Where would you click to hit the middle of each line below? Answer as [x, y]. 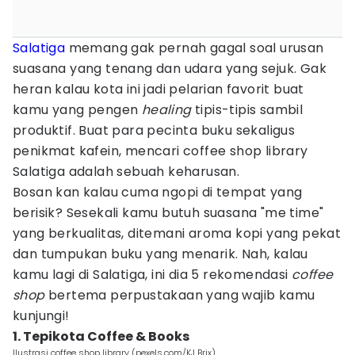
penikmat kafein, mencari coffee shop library [160, 151]
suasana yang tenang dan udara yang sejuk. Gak [170, 69]
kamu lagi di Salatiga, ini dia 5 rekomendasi [152, 275]
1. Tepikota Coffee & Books [101, 336]
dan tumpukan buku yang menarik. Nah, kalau [160, 254]
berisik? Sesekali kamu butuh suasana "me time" [168, 213]
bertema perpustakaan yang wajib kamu [180, 295]
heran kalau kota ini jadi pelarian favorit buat [158, 89]
